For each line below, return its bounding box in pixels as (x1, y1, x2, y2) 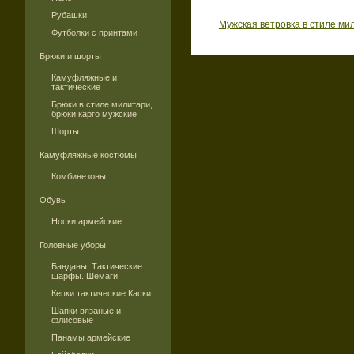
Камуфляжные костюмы (40, 150, 137, 160)
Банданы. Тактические (51, 262, 142, 271)
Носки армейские (51, 217, 122, 226)
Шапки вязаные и (51, 306, 121, 315)
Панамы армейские (51, 333, 130, 342)
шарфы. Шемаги (51, 271, 118, 281)
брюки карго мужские (51, 109, 137, 119)
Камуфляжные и (51, 73, 117, 82)
